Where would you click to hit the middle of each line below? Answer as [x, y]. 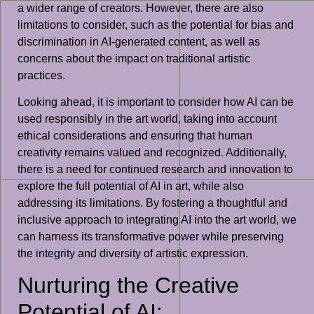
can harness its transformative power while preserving [151, 236]
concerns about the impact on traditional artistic [134, 58]
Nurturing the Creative [128, 286]
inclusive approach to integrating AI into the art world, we [157, 219]
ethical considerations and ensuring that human [135, 135]
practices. [41, 75]
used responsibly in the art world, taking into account [147, 118]
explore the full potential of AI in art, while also [131, 186]
